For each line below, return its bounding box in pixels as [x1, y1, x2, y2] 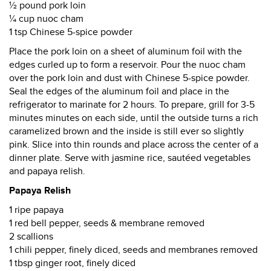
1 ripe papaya [9, 204, 64, 216]
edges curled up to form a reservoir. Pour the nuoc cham [9, 59, 246, 71]
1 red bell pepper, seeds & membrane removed [9, 217, 204, 229]
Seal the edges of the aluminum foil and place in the [9, 85, 229, 97]
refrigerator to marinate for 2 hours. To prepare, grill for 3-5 [9, 99, 255, 111]
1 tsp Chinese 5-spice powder [9, 26, 132, 38]
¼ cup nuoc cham [9, 13, 83, 25]
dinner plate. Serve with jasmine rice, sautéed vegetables [9, 152, 250, 164]
